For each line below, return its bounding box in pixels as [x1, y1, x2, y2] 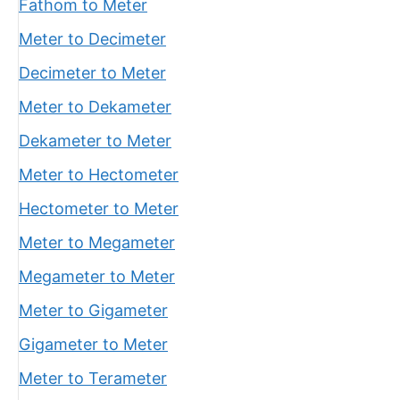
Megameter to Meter [19, 267, 175, 286]
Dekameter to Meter [19, 131, 171, 150]
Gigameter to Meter [19, 335, 168, 354]
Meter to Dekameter [19, 97, 171, 116]
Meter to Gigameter [19, 301, 168, 320]
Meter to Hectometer [19, 165, 179, 184]
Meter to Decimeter [19, 29, 166, 48]
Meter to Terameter [19, 369, 167, 387]
